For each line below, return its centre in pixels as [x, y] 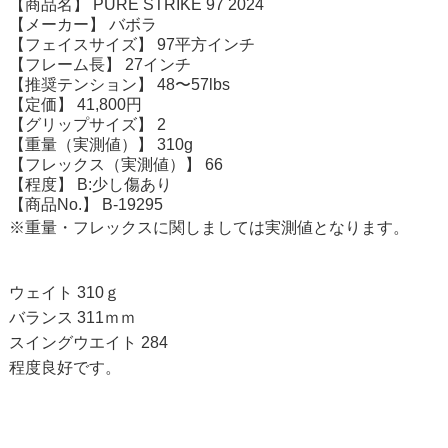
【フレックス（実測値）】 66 [115, 164]
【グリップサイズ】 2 [87, 124]
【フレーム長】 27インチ [99, 64]
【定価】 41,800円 [75, 104]
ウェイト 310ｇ [64, 292]
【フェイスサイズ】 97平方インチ [131, 44]
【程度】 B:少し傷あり [90, 184]
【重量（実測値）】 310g [100, 144]
